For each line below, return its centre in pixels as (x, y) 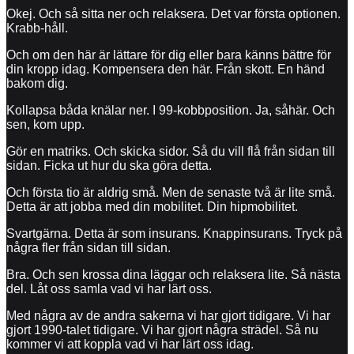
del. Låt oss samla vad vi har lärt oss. (109, 288)
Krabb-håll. (37, 28)
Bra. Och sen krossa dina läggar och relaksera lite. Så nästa (173, 274)
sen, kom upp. (45, 124)
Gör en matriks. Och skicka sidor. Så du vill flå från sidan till (171, 151)
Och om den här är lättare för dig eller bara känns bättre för (169, 55)
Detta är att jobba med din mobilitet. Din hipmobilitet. (152, 206)
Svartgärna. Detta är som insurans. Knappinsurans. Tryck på (174, 233)
